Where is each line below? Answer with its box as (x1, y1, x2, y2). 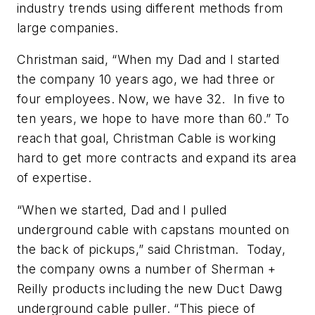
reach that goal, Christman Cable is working (17, 131, 276, 146)
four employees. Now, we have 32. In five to (17, 91, 285, 107)
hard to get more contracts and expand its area (17, 150, 297, 166)
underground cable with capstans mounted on (17, 221, 290, 237)
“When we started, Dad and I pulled (17, 202, 227, 217)
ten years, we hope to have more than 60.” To (17, 111, 290, 127)
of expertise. (17, 170, 96, 186)
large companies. (17, 20, 119, 35)
